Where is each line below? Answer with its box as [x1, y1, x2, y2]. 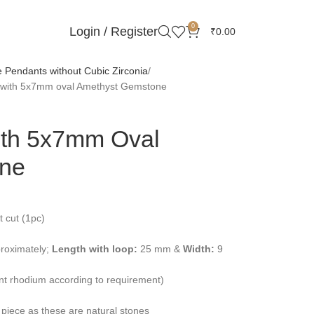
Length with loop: [51, 243, 137, 254]
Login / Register [69, 25, 158, 39]
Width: [182, 243, 214, 254]
